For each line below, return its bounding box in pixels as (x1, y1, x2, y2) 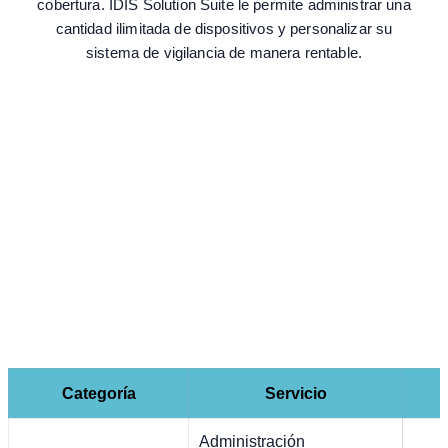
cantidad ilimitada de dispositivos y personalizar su (55, 20, 393, 38)
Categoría (61, 385, 136, 403)
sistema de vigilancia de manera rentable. (85, 44, 363, 62)
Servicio (264, 385, 327, 403)
